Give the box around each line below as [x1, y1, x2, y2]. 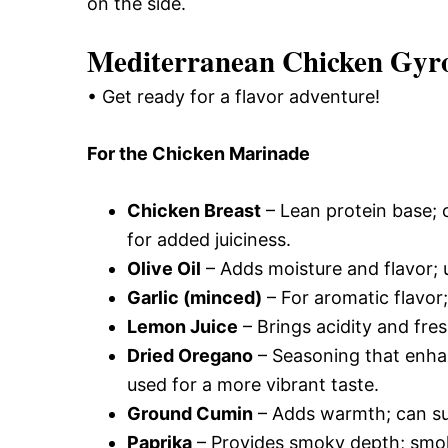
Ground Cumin [127, 403, 253, 424]
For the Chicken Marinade [87, 143, 310, 164]
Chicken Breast [127, 200, 261, 221]
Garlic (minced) [127, 287, 262, 308]
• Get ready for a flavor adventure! [87, 86, 380, 107]
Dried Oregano [127, 345, 253, 366]
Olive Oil [127, 258, 201, 279]
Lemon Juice [127, 316, 238, 337]
